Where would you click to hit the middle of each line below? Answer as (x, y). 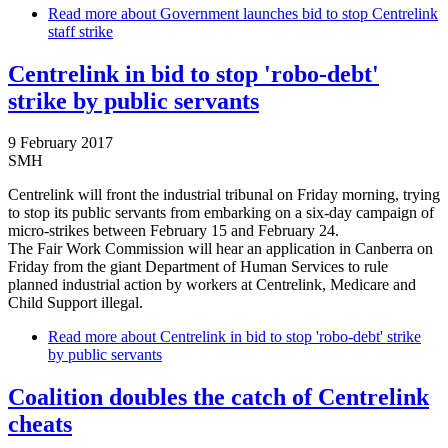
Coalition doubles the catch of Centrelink (218, 397)
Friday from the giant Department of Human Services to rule (198, 267)
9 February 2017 (60, 143)
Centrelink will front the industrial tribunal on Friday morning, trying (224, 195)
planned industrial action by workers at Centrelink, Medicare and (212, 285)
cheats (40, 424)
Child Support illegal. (75, 303)
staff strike (80, 31)
